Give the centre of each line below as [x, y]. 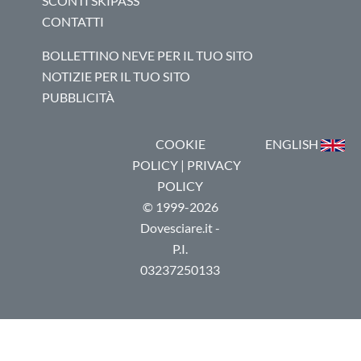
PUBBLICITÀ [78, 97]
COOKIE [180, 144]
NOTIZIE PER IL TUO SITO [116, 76]
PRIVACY [214, 165]
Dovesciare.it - [180, 228]
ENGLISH [293, 144]
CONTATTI [73, 21]
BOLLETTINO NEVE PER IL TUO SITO [147, 55]
